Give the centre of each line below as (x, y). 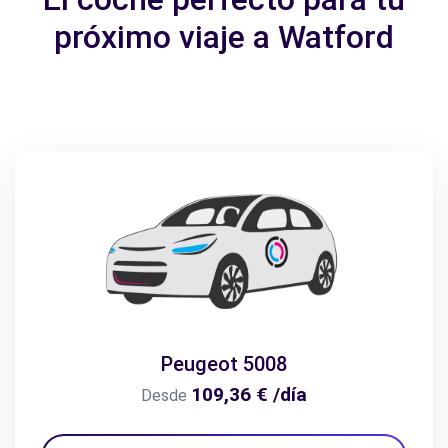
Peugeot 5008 (224, 364)
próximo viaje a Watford (224, 37)
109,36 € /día (249, 395)
